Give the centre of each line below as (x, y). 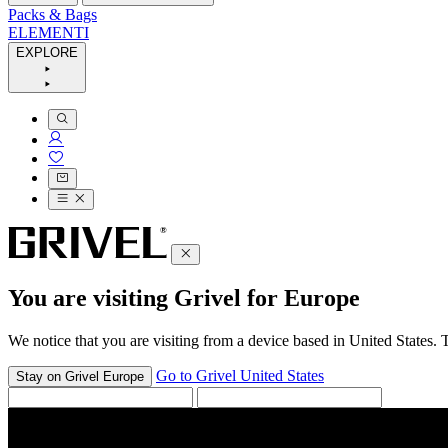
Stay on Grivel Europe (80, 376)
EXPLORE (47, 52)
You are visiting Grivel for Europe (184, 297)
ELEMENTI (48, 32)
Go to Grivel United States (240, 375)
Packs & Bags (52, 14)
